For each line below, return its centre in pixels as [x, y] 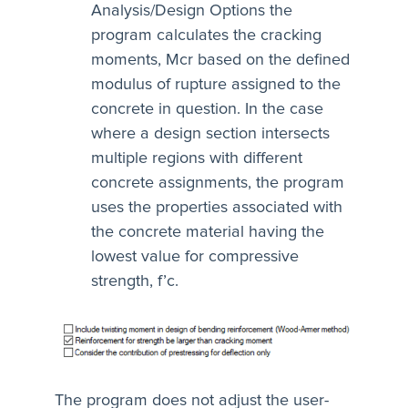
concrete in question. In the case [207, 109]
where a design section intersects [210, 133]
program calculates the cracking [206, 35]
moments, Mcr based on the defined [220, 60]
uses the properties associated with [217, 207]
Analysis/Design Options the [192, 10]
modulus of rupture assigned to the [216, 84]
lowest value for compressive [195, 256]
